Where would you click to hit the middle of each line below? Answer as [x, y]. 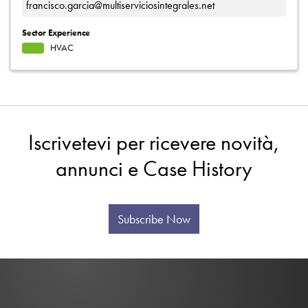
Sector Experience [56, 32]
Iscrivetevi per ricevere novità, [154, 142]
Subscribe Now [154, 219]
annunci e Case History [154, 168]
